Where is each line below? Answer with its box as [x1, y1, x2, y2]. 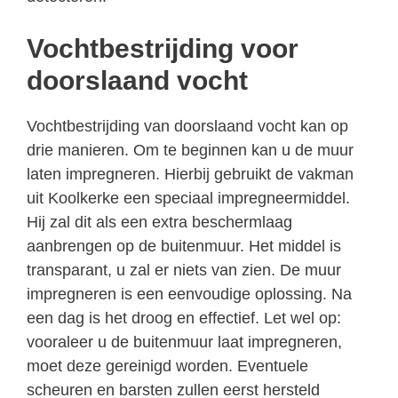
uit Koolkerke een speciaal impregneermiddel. [27, 188, 350, 207]
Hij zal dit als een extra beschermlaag [27, 212, 292, 231]
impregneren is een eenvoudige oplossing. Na [27, 284, 352, 303]
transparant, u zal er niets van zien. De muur [27, 260, 341, 279]
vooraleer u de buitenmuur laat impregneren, [27, 332, 342, 351]
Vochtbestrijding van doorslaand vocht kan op [27, 116, 348, 135]
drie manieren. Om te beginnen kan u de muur [27, 140, 354, 159]
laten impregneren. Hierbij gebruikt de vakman [27, 164, 354, 183]
